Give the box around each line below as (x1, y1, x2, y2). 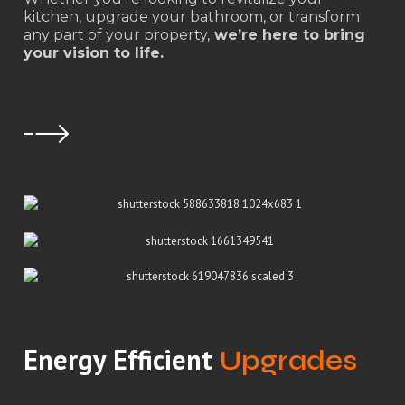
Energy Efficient (23, 341, 220, 377)
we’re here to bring (209, 26, 365, 44)
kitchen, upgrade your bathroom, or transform (23, 8, 360, 26)
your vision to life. (23, 44, 164, 62)
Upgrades (219, 344, 357, 377)
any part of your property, (23, 26, 210, 44)
